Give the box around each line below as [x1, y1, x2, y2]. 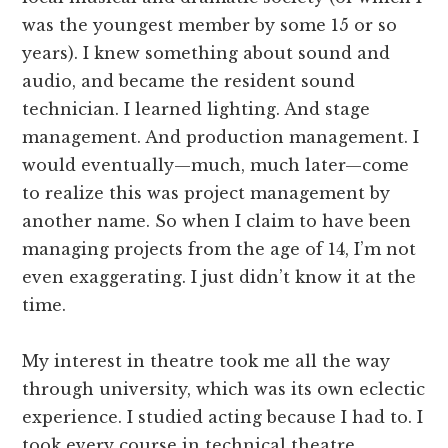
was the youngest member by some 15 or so [22, 14, 398, 35]
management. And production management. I [22, 126, 420, 147]
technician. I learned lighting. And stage [22, 98, 371, 119]
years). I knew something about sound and [22, 42, 391, 63]
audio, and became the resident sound [22, 70, 356, 91]
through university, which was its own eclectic [22, 378, 426, 399]
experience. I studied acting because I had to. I [22, 406, 424, 427]
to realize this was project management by [22, 182, 391, 203]
